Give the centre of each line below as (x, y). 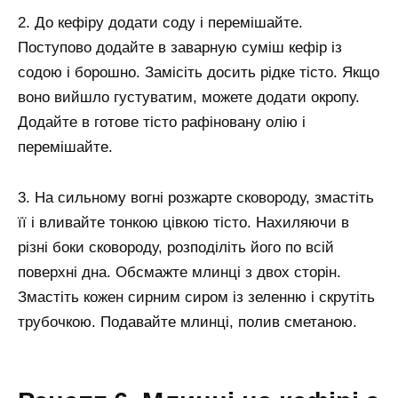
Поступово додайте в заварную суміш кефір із (180, 47)
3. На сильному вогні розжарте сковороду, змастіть (196, 197)
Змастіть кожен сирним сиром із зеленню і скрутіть (196, 297)
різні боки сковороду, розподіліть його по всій (176, 247)
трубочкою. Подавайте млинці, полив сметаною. (187, 322)
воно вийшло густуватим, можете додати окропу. (189, 97)
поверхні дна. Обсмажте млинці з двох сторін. (179, 272)
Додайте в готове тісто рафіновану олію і (162, 122)
